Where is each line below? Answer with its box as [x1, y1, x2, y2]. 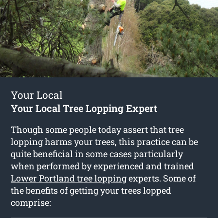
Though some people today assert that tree [11, 123, 184, 135]
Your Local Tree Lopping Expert [11, 101, 158, 114]
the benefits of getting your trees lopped [11, 184, 172, 196]
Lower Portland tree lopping [11, 172, 127, 184]
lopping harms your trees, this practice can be [11, 135, 199, 147]
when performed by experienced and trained [11, 160, 195, 172]
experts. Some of [127, 172, 196, 184]
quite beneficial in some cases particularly [11, 147, 183, 160]
